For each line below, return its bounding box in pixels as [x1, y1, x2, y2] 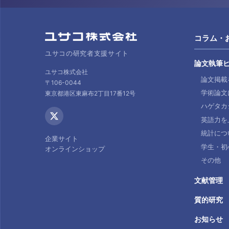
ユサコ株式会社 [45, 68, 88, 76]
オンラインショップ [45, 145, 105, 153]
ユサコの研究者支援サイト [45, 49, 129, 58]
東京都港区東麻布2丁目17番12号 [45, 89, 135, 98]
